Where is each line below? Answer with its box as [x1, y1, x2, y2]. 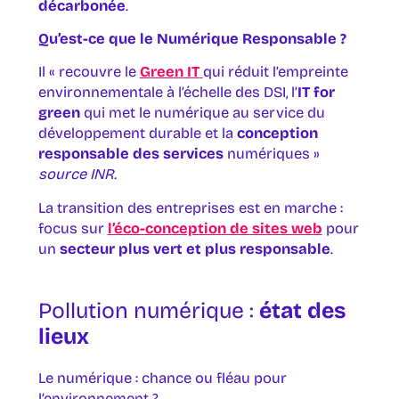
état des [258, 297, 346, 325]
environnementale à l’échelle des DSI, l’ [37, 84, 297, 102]
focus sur [37, 219, 108, 237]
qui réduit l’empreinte [202, 63, 348, 81]
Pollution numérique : [37, 297, 259, 325]
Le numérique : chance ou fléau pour [37, 370, 287, 387]
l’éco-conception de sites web [107, 219, 322, 237]
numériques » [223, 145, 320, 163]
